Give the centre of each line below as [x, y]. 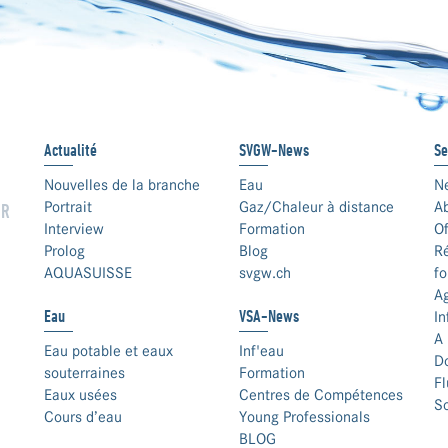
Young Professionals [304, 416]
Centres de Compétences [321, 394]
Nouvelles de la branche [122, 184]
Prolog [64, 250]
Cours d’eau [83, 416]
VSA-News [269, 315]
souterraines [84, 372]
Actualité [70, 149]
